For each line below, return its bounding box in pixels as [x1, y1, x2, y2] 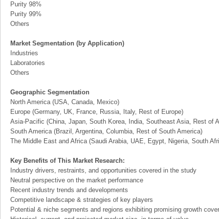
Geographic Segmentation [10, 88, 89, 96]
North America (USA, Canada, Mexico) [10, 98, 119, 106]
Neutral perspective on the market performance [10, 176, 143, 184]
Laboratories [10, 59, 45, 66]
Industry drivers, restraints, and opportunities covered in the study [10, 167, 197, 174]
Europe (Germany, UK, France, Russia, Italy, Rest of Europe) [10, 108, 183, 115]
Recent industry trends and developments [10, 186, 128, 194]
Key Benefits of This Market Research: [10, 157, 125, 164]
